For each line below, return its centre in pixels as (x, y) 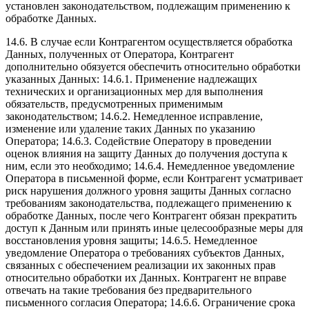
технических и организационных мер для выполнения (134, 91)
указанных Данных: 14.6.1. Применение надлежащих (131, 79)
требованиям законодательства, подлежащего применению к (149, 203)
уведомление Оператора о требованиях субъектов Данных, (145, 252)
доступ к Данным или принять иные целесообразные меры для (154, 228)
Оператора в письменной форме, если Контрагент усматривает (154, 178)
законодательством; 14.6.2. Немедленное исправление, (134, 116)
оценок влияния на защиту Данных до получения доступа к (147, 153)
